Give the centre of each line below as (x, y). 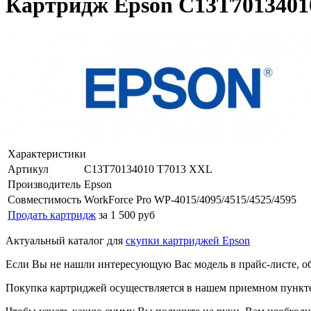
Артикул (28, 169)
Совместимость (44, 199)
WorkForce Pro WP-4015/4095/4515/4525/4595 (190, 199)
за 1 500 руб (127, 215)
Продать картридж (52, 215)
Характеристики (47, 153)
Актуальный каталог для (66, 240)
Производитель (44, 184)
